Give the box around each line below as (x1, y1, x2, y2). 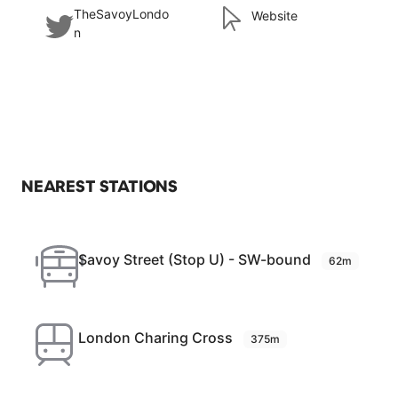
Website (251, 7, 298, 23)
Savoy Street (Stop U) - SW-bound (78, 251, 314, 268)
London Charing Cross (78, 329, 236, 346)
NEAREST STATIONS (21, 176, 179, 196)
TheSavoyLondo (74, 6, 169, 21)
